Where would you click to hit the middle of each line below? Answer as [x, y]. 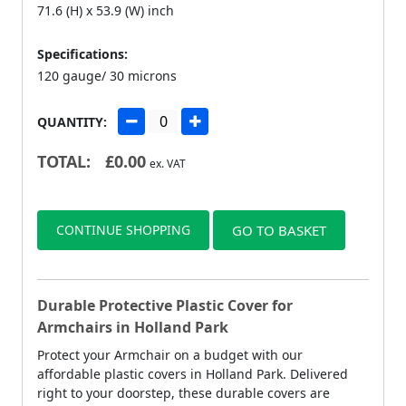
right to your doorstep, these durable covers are [184, 392]
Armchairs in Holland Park [133, 327]
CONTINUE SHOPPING [123, 229]
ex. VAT [168, 163]
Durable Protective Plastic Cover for [165, 305]
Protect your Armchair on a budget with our [170, 354]
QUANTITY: [72, 121]
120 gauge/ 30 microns [107, 75]
